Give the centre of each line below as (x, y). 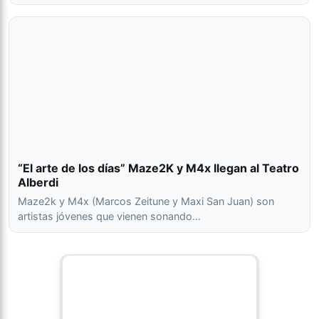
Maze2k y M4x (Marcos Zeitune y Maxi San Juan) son (146, 201)
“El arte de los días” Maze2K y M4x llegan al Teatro (158, 168)
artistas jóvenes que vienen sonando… (109, 216)
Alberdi (38, 182)
